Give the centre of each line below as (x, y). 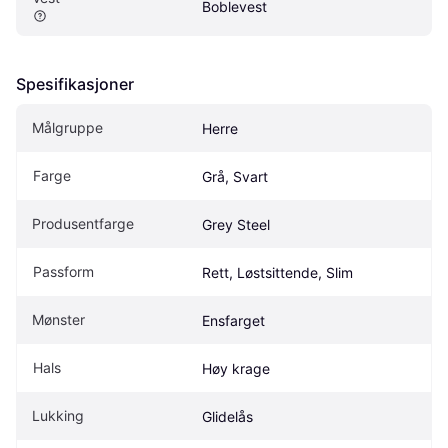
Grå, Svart (235, 177)
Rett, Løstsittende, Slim (277, 273)
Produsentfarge (83, 224)
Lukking (58, 416)
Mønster (58, 320)
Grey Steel (236, 225)
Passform (63, 272)
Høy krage (236, 369)
